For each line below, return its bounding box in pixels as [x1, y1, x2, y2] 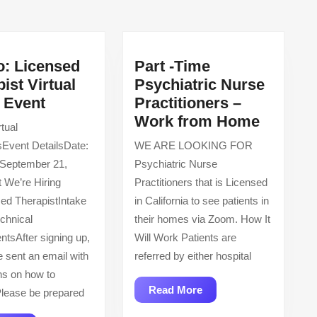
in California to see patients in [134, 194, 269, 207]
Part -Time [134, 57, 210, 75]
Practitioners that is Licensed [134, 175, 267, 188]
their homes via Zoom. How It [134, 212, 270, 225]
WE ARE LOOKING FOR [134, 139, 253, 151]
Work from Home [134, 112, 260, 130]
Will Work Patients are [134, 231, 236, 243]
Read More [148, 283, 202, 296]
